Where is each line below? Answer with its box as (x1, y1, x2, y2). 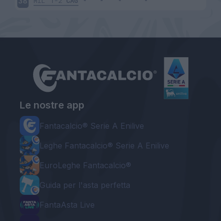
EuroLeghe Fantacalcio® (39, 160, 131, 170)
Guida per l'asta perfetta (39, 180, 130, 190)
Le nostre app (20, 99, 84, 111)
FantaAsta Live (39, 199, 95, 210)
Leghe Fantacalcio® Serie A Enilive (39, 140, 169, 150)
